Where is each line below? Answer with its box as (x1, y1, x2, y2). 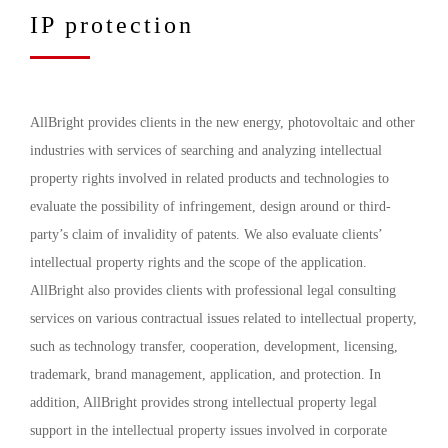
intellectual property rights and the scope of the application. (30, 255, 367, 270)
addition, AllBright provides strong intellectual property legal (30, 395, 377, 410)
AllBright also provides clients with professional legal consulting (30, 283, 396, 298)
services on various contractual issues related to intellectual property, (30, 311, 417, 326)
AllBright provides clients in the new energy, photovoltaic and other (30, 115, 415, 130)
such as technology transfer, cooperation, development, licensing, (30, 339, 398, 354)
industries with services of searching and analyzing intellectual (30, 143, 382, 158)
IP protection (30, 12, 194, 38)
